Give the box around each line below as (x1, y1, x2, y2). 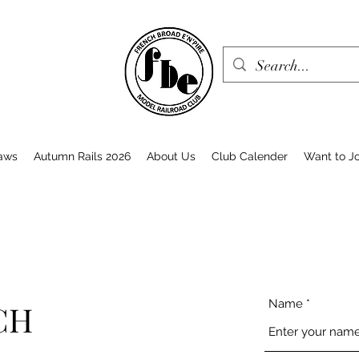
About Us (147, 150, 196, 163)
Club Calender (212, 150, 288, 163)
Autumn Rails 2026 (34, 150, 131, 163)
